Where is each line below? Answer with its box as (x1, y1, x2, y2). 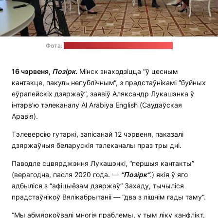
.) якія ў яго (150, 170, 188, 179)
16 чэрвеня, (12, 67, 52, 76)
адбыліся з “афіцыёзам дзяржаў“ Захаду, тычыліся (12, 182, 184, 190)
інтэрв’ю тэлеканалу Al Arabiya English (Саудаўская (12, 101, 182, 109)
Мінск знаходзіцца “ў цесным (77, 67, 178, 76)
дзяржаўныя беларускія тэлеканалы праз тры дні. (12, 141, 182, 150)
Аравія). (12, 112, 38, 121)
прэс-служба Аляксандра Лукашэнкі (63, 42, 173, 50)
